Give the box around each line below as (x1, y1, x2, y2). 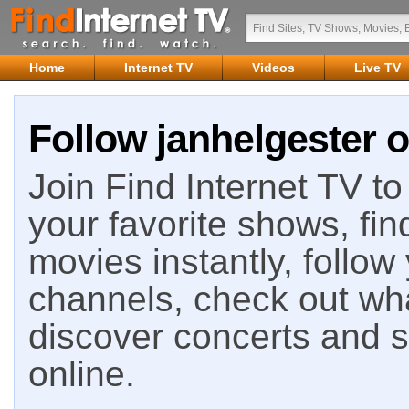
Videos (252, 60, 295, 75)
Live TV (354, 60, 401, 75)
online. (28, 354, 135, 393)
